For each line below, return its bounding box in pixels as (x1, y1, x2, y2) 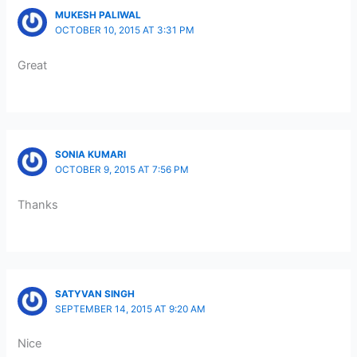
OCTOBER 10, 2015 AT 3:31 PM (54, 24, 194, 36)
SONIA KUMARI (54, 148, 126, 160)
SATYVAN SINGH (54, 288, 135, 300)
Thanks (18, 197, 59, 212)
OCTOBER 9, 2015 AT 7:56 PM (54, 163, 189, 175)
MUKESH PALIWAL (54, 9, 141, 21)
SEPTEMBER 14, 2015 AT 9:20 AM (54, 303, 206, 315)
